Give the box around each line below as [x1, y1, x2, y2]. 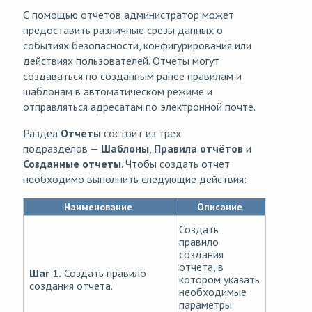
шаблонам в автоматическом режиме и [23, 84, 212, 99]
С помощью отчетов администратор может [23, 8, 234, 22]
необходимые [179, 285, 247, 299]
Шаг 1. [29, 266, 61, 281]
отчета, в [179, 260, 224, 274]
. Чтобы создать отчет [121, 157, 230, 171]
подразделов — [23, 141, 101, 156]
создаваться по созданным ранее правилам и [23, 69, 242, 84]
